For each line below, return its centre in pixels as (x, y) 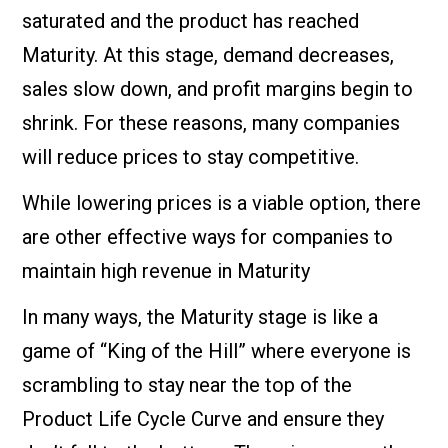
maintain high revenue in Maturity (166, 270)
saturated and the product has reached (191, 20)
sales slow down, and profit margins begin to (218, 88)
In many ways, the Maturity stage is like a (200, 316)
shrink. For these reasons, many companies (211, 122)
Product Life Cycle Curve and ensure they (203, 418)
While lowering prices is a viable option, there (222, 202)
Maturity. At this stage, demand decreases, (208, 54)
